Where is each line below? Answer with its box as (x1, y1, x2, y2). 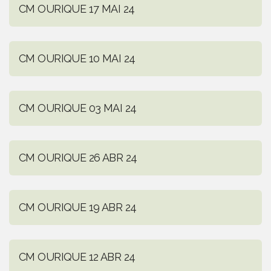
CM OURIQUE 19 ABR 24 (19, 201, 137, 214)
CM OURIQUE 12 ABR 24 (19, 250, 135, 264)
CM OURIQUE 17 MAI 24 (19, 2, 135, 16)
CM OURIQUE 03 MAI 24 (19, 102, 137, 115)
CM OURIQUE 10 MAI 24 (19, 52, 135, 65)
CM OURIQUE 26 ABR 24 (19, 151, 137, 165)
